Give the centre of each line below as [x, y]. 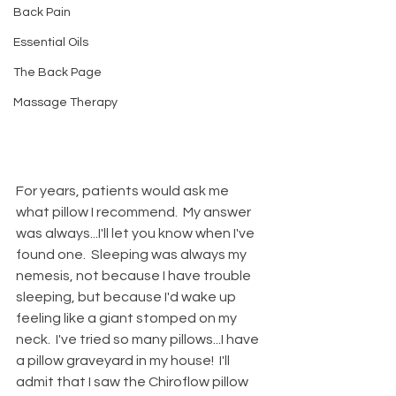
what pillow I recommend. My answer [135, 212]
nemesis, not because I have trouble [135, 275]
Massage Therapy [65, 103]
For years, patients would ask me [124, 190]
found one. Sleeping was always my [133, 254]
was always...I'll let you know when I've [137, 233]
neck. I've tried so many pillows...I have [139, 339]
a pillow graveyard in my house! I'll [124, 360]
